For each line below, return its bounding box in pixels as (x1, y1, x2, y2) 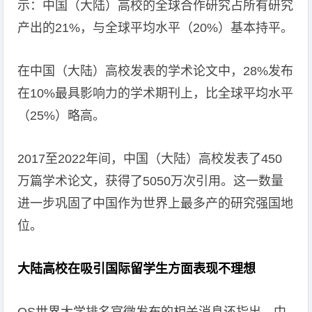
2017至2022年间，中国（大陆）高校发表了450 (17, 152, 283, 166)
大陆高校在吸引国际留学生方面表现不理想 (17, 262, 256, 276)
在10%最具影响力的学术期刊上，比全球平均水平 (17, 86, 294, 100)
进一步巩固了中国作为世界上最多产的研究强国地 (17, 196, 294, 210)
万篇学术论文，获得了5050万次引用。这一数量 (17, 174, 284, 188)
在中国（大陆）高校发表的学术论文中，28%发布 (17, 64, 294, 78)
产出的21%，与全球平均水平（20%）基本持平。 (17, 21, 294, 35)
